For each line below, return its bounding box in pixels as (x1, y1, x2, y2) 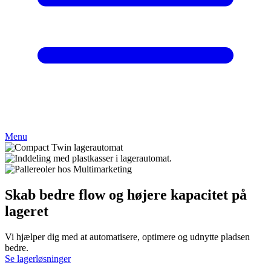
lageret (5, 203, 48, 219)
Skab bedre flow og (5, 186, 127, 203)
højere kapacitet (127, 186, 228, 203)
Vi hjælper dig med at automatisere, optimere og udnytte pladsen (5, 231, 250, 242)
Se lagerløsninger (5, 253, 71, 264)
